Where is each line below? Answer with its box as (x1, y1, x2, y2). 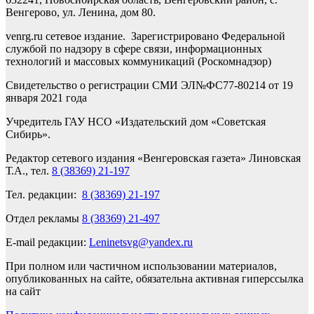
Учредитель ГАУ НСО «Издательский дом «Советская (6, 115, 266, 128)
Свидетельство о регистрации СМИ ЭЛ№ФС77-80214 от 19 (6, 78, 293, 91)
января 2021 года (6, 91, 87, 104)
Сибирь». (6, 128, 50, 140)
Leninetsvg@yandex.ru (89, 235, 193, 248)
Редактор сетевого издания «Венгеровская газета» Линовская (6, 151, 301, 164)
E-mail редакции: (6, 235, 89, 248)
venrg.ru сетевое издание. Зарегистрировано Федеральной (6, 29, 285, 42)
